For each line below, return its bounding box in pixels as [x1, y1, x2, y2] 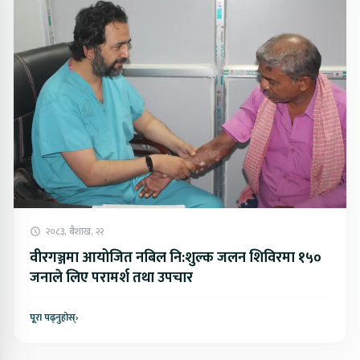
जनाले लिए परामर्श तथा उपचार [30, 266, 193, 291]
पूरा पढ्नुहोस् [30, 309, 76, 326]
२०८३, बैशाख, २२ [46, 223, 104, 240]
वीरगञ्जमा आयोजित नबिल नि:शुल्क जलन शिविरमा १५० [30, 246, 321, 271]
